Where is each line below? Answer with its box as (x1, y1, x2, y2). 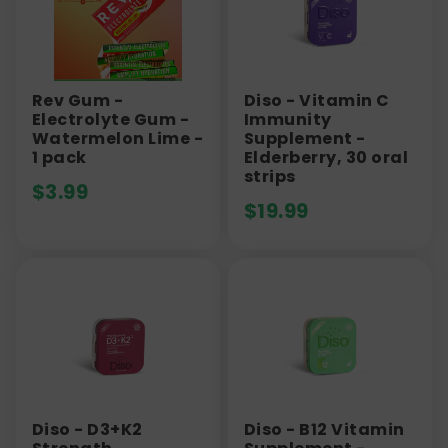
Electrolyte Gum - (32, 107, 190, 131)
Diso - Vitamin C (244, 88, 390, 112)
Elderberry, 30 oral (244, 145, 409, 169)
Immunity (244, 107, 332, 131)
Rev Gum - (32, 88, 124, 112)
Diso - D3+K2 (32, 417, 143, 441)
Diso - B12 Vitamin (244, 417, 405, 441)
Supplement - (244, 126, 366, 150)
